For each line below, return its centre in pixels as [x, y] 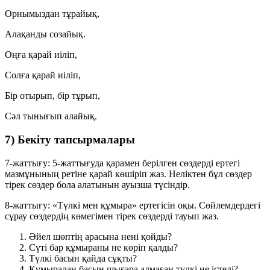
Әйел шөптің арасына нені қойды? [100, 236]
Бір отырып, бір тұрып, [52, 96]
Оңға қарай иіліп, [41, 55]
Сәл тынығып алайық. [51, 116]
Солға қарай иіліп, [43, 75]
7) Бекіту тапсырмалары [70, 140]
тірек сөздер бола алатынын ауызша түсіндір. [97, 184]
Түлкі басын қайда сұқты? [83, 258]
